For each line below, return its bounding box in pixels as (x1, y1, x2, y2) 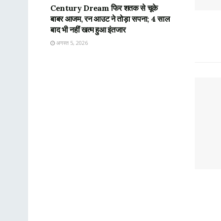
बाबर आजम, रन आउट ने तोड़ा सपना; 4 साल (50, 13, 170, 24)
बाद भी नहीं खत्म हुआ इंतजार (50, 24, 126, 35)
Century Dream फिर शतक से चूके (50, 2, 158, 13)
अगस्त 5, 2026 (55, 38, 88, 46)
